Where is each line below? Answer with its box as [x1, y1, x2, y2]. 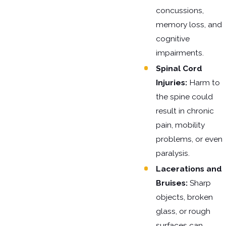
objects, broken [156, 192, 213, 202]
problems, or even [156, 134, 222, 144]
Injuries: [156, 78, 187, 88]
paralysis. [156, 148, 190, 158]
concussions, [156, 6, 204, 16]
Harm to [187, 78, 220, 88]
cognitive [156, 34, 190, 44]
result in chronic [156, 106, 214, 116]
